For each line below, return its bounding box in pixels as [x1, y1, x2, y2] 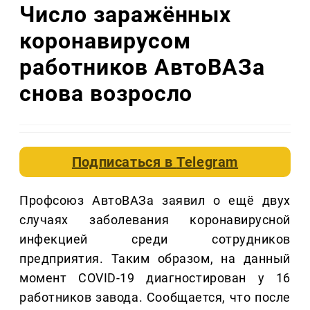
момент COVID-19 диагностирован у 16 [19, 271, 291, 286]
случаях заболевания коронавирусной [19, 212, 291, 228]
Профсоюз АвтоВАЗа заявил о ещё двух [19, 193, 291, 208]
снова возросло [19, 80, 193, 107]
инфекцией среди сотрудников [19, 232, 291, 247]
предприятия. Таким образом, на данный [19, 251, 291, 266]
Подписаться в [71, 154, 177, 171]
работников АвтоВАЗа [19, 53, 266, 80]
